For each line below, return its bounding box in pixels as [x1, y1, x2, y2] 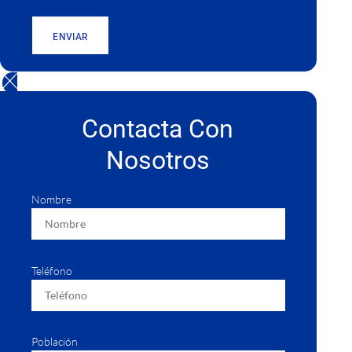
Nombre [31, 192, 72, 207]
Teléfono [31, 263, 73, 277]
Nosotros [105, 145, 210, 175]
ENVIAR [53, 31, 89, 43]
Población [31, 335, 79, 349]
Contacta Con [82, 113, 234, 144]
